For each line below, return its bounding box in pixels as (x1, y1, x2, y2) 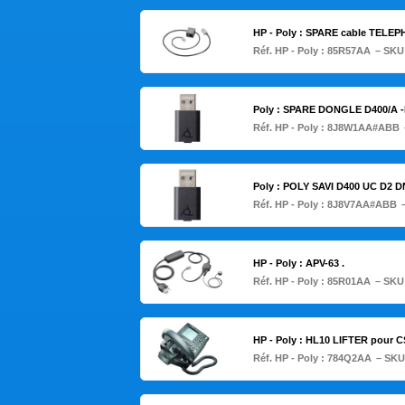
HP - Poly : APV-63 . (252, 258, 344, 269)
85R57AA (326, 45, 371, 57)
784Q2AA (326, 353, 372, 364)
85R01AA (326, 276, 371, 287)
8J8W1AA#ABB (326, 122, 400, 134)
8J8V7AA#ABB (326, 199, 397, 211)
